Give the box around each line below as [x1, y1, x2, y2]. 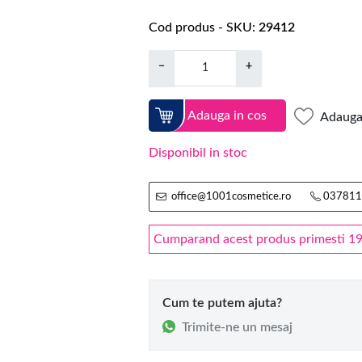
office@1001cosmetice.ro [171, 192, 292, 202]
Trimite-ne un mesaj [182, 320, 293, 334]
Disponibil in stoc [149, 146, 247, 160]
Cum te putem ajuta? [162, 297, 282, 310]
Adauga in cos [187, 108, 267, 122]
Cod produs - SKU [149, 21, 252, 35]
